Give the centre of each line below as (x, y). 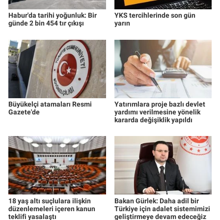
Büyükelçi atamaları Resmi (50, 104)
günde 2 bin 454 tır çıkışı (46, 23)
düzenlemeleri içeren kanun (52, 208)
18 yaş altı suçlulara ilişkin (50, 201)
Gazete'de (24, 112)
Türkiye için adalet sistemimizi (162, 208)
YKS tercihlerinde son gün (155, 15)
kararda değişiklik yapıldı (153, 120)
